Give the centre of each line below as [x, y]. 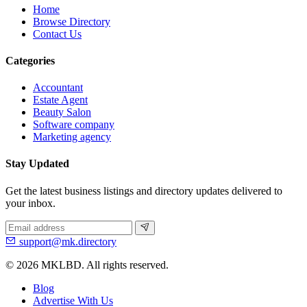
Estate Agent [60, 100]
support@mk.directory [68, 241]
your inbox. [30, 203]
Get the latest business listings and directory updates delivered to [144, 191]
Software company [74, 125]
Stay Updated [37, 164]
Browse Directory [72, 21]
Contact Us [57, 34]
